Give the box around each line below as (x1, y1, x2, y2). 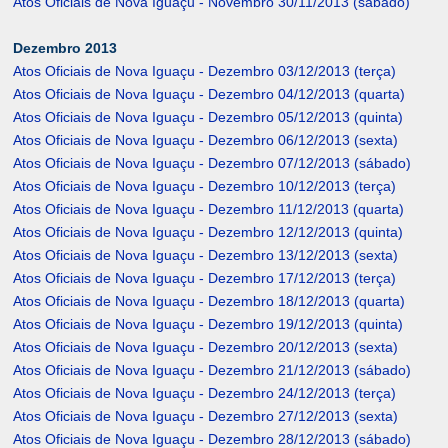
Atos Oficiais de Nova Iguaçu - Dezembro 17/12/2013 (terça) (13, 270, 397, 287)
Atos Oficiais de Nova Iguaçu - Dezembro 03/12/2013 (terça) (13, 63, 397, 80)
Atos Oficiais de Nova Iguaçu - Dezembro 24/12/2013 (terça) (13, 385, 397, 402)
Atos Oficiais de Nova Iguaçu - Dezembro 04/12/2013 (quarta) (13, 86, 406, 103)
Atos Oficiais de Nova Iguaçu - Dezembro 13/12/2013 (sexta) (13, 247, 399, 264)
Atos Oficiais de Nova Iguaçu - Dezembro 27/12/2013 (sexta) (13, 408, 399, 425)
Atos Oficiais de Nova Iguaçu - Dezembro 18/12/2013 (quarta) (13, 293, 406, 310)
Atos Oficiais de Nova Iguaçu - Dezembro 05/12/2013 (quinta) (13, 109, 404, 126)
